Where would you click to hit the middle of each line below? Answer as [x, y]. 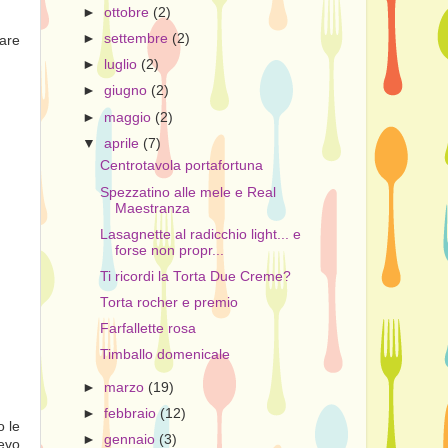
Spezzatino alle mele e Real [187, 192]
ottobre [129, 12]
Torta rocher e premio [168, 302]
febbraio [132, 414]
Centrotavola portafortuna [181, 166]
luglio [123, 65]
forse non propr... [169, 250]
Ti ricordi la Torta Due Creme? [195, 276]
